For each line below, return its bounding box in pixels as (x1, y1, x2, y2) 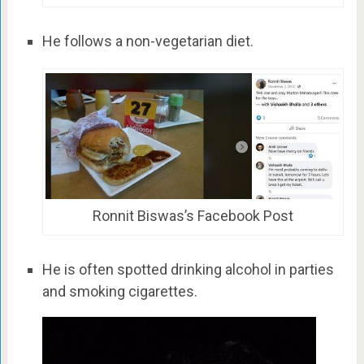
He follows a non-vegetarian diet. (41, 32, 253, 50)
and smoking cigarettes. (41, 283, 197, 301)
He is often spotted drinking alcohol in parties (41, 261, 334, 279)
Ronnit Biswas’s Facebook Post (93, 207, 293, 225)
